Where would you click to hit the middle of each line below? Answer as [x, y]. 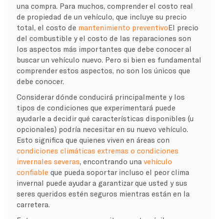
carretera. [33, 204]
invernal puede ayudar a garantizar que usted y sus [102, 183]
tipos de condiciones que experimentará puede [96, 107]
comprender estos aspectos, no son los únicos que [103, 70]
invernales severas [48, 161]
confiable [32, 172]
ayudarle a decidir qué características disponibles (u [105, 118]
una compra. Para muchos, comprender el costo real [105, 6]
